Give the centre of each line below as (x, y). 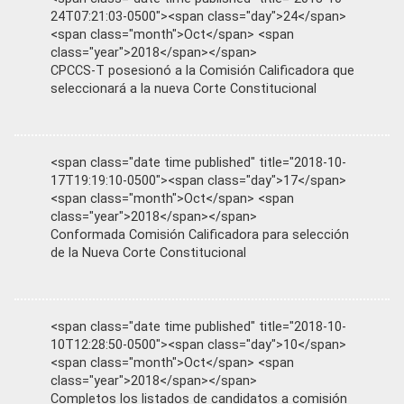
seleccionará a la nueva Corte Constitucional (184, 89)
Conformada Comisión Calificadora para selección (200, 235)
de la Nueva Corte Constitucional (148, 253)
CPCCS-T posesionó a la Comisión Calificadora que (202, 71)
